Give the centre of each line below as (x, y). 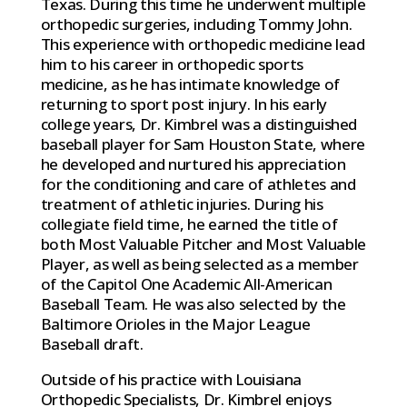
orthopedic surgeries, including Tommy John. (196, 24)
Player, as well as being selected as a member (199, 263)
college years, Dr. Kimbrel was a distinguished (199, 124)
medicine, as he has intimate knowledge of (190, 84)
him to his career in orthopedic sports (172, 64)
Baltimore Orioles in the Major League (175, 323)
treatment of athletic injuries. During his (182, 203)
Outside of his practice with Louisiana (171, 379)
